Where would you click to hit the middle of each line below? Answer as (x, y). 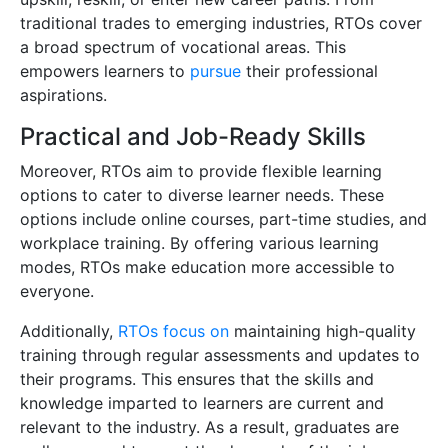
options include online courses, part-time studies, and (223, 218)
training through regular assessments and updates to (220, 354)
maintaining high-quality (322, 330)
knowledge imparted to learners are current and (202, 402)
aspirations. (63, 94)
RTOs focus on (173, 330)
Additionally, (69, 330)
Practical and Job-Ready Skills (193, 136)
